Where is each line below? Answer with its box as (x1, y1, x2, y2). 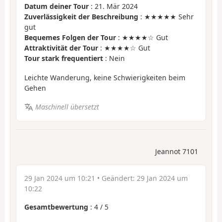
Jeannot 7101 (155, 146, 198, 156)
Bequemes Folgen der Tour (24, 33, 116, 43)
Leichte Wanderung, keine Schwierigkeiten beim (24, 72, 185, 82)
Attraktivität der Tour (24, 43, 98, 53)
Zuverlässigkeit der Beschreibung (24, 12, 138, 22)
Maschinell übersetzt (35, 102, 99, 112)
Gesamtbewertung (24, 202, 88, 212)
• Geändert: (95, 173, 137, 183)
